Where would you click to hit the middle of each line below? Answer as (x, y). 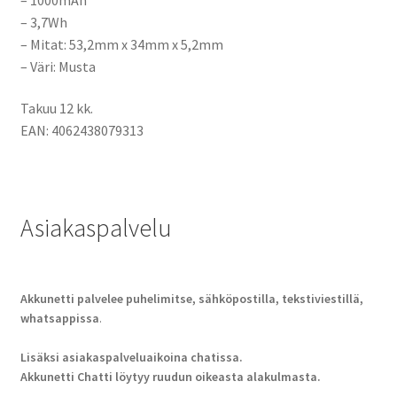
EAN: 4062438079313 (82, 131)
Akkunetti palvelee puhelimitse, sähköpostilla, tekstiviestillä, (191, 298)
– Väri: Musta (58, 66)
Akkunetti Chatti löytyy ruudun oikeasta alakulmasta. (170, 376)
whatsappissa (59, 318)
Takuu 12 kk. (56, 109)
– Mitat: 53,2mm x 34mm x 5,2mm (121, 44)
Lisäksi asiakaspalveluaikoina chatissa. (131, 357)
